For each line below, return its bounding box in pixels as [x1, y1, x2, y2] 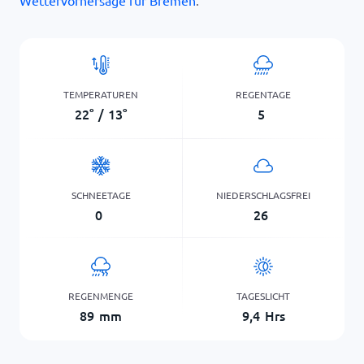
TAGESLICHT [236, 288, 290, 302]
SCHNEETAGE [71, 188, 131, 201]
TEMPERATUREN [63, 87, 138, 101]
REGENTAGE [236, 87, 291, 101]
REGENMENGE [68, 288, 133, 302]
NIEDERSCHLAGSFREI [216, 188, 310, 201]
